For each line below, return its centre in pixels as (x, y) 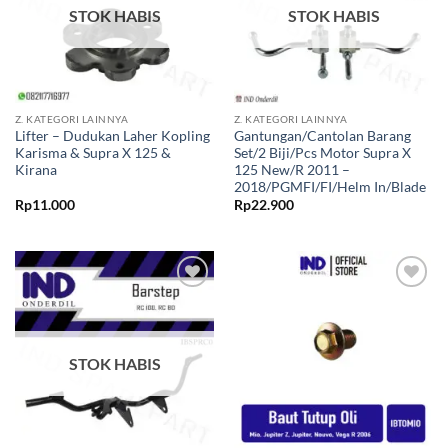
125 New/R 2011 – (291, 169)
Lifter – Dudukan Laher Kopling (112, 135)
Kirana (35, 169)
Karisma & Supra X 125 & (92, 152)
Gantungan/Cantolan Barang (322, 135)
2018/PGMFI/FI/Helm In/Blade (329, 186)
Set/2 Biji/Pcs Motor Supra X (322, 152)
